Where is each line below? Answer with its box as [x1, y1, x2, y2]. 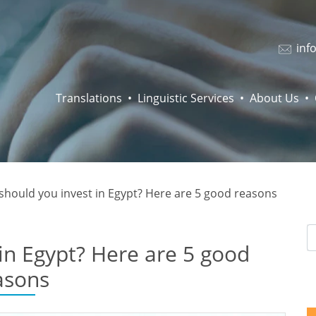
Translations [56, 90, 122, 106]
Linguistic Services [138, 90, 234, 106]
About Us [250, 90, 299, 106]
